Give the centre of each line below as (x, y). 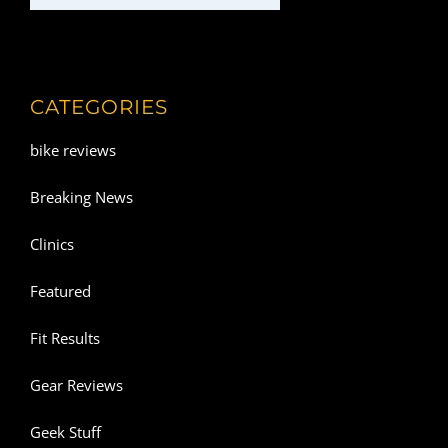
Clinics (52, 244)
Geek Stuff (65, 432)
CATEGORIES (99, 106)
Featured (60, 291)
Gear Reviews (76, 385)
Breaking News (81, 197)
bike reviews (73, 150)
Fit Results (65, 338)
